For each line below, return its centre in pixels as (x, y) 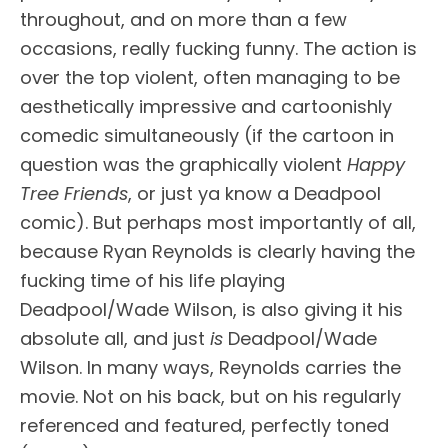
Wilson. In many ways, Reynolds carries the (210, 367)
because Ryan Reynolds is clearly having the (217, 251)
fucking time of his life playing (152, 280)
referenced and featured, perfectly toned (204, 425)
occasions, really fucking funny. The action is (218, 48)
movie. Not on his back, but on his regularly (210, 396)
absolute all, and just (115, 338)
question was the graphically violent (183, 164)
